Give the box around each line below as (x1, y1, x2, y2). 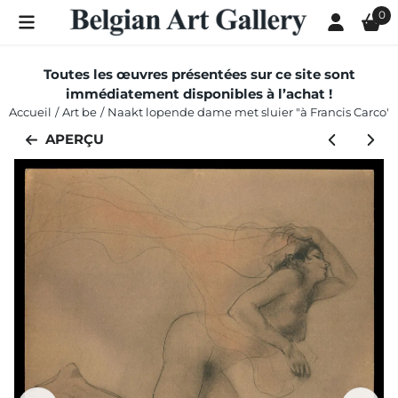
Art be (62, 105, 97, 119)
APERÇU (45, 131, 104, 148)
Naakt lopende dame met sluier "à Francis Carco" (107, 105, 391, 119)
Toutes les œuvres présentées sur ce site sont (43, 66, 355, 83)
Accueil (9, 105, 52, 119)
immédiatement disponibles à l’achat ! (66, 85, 332, 102)
